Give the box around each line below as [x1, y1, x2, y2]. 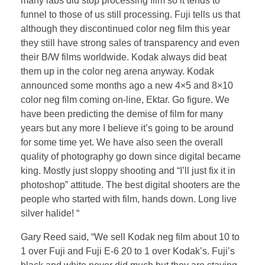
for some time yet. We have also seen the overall [21, 137, 223, 148]
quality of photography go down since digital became [21, 151, 241, 162]
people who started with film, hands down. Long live [21, 194, 237, 205]
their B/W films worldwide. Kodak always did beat [21, 52, 227, 63]
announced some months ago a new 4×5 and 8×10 [21, 80, 233, 91]
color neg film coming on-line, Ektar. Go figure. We [21, 95, 230, 105]
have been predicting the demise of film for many [21, 109, 223, 119]
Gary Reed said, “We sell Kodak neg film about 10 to [21, 232, 240, 243]
